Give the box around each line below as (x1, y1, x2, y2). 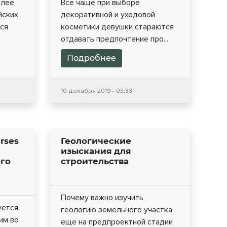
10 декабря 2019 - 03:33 (60, 87, 132, 95)
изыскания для (60, 146, 131, 157)
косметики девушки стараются (60, 22, 174, 32)
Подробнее (66, 53, 116, 63)
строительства (60, 156, 129, 167)
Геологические (60, 136, 131, 146)
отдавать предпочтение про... (60, 34, 168, 45)
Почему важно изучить (60, 193, 143, 203)
